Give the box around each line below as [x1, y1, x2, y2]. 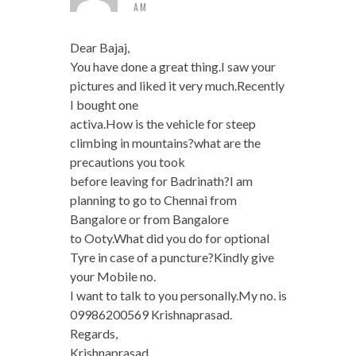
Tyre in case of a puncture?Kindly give [69, 250, 274, 265]
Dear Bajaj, [69, 40, 130, 56]
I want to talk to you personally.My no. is [69, 288, 287, 304]
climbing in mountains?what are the [69, 135, 261, 151]
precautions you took [69, 154, 185, 170]
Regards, [69, 326, 118, 342]
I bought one [69, 97, 138, 113]
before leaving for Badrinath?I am [69, 173, 253, 189]
